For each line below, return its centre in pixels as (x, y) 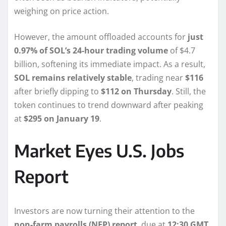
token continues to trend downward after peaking (109, 105)
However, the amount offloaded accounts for (101, 37)
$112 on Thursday (136, 92)
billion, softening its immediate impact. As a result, (110, 64)
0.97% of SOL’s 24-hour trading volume (91, 51)
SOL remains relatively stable (73, 78)
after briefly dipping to (58, 92)
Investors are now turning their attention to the (104, 211)
